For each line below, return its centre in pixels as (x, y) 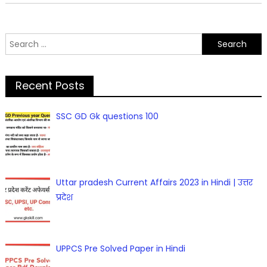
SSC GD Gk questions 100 (108, 117)
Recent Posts (50, 86)
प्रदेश (65, 198)
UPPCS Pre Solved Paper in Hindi (121, 248)
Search (19, 40)
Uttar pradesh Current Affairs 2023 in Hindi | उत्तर (155, 183)
